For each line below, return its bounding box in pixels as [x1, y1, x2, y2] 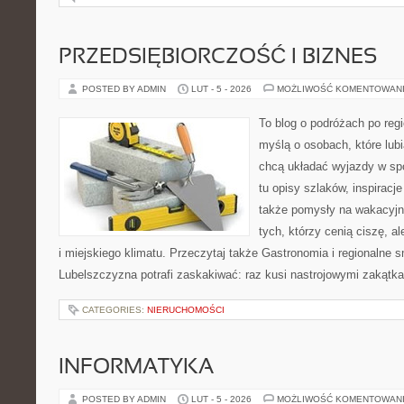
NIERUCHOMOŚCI [147, 305, 225, 315]
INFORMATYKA [59, 358, 214, 378]
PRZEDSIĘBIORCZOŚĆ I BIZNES [59, 48, 377, 68]
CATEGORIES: [82, 305, 147, 315]
